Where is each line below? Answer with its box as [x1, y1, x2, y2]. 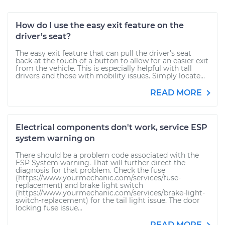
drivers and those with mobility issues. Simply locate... [16, 71, 205, 80]
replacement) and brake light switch [16, 181, 143, 190]
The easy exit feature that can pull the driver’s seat [16, 49, 191, 58]
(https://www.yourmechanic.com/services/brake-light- [16, 188, 205, 197]
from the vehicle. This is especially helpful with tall [16, 64, 192, 73]
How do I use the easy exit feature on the [16, 21, 184, 30]
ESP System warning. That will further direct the [16, 158, 185, 167]
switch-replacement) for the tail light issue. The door [16, 196, 200, 205]
